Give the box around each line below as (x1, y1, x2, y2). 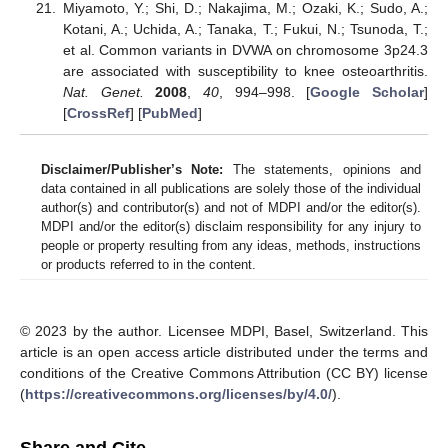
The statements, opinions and (223, 162, 422, 178)
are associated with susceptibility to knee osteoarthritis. (62, 62, 428, 79)
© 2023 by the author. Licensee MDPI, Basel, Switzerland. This (20, 323, 428, 340)
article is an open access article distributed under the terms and (20, 344, 428, 361)
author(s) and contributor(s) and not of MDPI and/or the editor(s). (41, 200, 421, 216)
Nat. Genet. (62, 83, 144, 100)
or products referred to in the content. (41, 257, 256, 273)
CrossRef (66, 104, 130, 121)
